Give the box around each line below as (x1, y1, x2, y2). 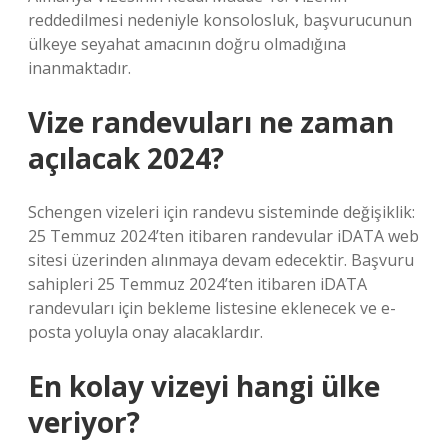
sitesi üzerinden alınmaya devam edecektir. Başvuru (28, 249, 414, 271)
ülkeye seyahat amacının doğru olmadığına (28, 33, 346, 55)
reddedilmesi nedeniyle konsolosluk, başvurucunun (28, 9, 412, 31)
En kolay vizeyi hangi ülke (28, 367, 380, 405)
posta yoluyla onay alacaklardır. (28, 321, 263, 343)
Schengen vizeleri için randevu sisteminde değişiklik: (28, 201, 415, 223)
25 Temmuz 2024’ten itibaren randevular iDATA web (28, 225, 419, 247)
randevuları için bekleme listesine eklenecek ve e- (28, 297, 396, 319)
